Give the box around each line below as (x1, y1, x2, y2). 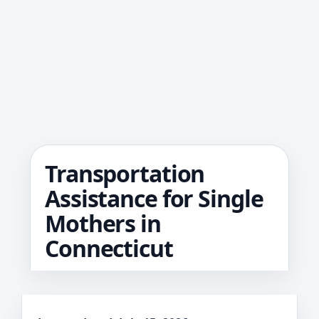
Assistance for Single (45, 183, 263, 214)
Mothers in (45, 208, 161, 239)
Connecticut (45, 233, 173, 263)
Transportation (45, 158, 205, 189)
